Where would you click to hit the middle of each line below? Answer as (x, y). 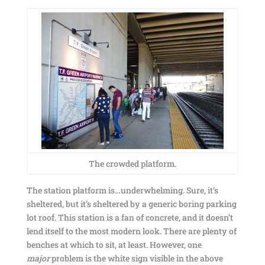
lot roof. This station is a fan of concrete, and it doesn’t (130, 217)
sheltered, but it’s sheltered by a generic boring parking (131, 204)
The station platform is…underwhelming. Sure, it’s (122, 190)
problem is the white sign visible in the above (136, 258)
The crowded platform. (132, 164)
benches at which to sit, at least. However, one (114, 245)
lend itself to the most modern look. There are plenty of (131, 231)
